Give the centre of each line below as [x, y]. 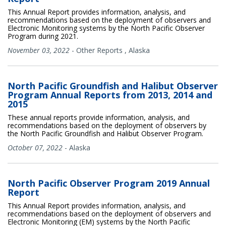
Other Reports [99, 50]
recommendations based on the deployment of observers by [107, 125]
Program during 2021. [43, 36]
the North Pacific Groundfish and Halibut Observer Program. [105, 133]
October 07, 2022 [35, 147]
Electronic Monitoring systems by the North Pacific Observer [106, 28]
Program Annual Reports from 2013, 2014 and [110, 95]
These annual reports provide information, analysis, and [99, 117]
